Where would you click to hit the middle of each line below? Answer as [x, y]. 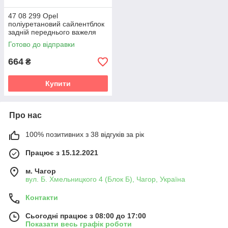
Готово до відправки [41, 44]
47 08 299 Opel [33, 16]
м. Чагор [41, 171]
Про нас [25, 115]
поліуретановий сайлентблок [56, 24]
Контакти [42, 197]
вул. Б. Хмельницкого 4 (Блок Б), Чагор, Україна [105, 179]
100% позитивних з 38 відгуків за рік [85, 134]
